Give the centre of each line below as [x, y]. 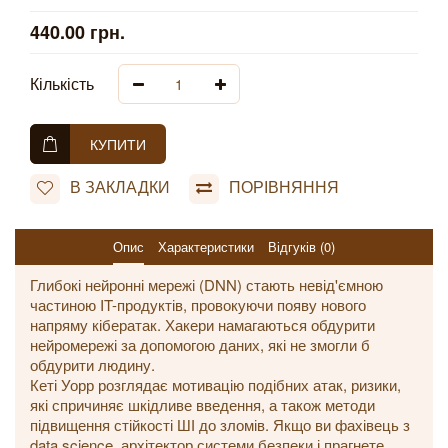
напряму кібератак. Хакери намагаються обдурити [202, 324]
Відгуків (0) [301, 246]
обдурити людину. [92, 364]
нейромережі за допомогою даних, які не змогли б [200, 344]
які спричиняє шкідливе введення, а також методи [202, 404]
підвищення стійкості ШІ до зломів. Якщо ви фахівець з [220, 424]
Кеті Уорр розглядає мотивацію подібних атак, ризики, [215, 384]
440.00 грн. [77, 32]
